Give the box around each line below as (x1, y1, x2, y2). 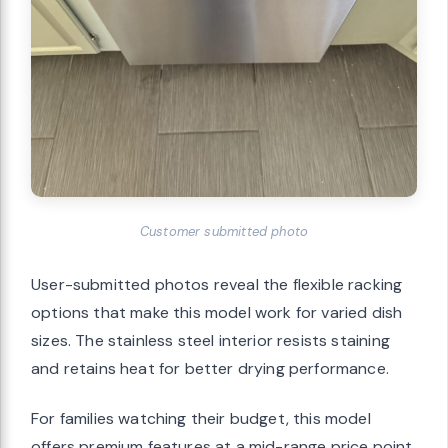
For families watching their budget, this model (31, 408, 371, 430)
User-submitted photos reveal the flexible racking (31, 274, 403, 296)
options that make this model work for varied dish (31, 302, 403, 324)
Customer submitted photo (139, 222, 309, 240)
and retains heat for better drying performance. (31, 358, 389, 380)
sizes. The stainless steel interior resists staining (31, 330, 390, 352)
